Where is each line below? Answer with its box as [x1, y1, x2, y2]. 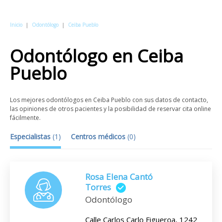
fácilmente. [10, 113, 41, 122]
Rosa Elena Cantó [85, 171, 153, 182]
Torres [85, 181, 111, 193]
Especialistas [10, 132, 53, 141]
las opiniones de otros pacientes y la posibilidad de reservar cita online [10, 105, 211, 113]
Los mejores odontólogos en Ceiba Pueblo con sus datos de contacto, [10, 96, 208, 104]
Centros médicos [71, 132, 127, 141]
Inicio [10, 21, 22, 28]
